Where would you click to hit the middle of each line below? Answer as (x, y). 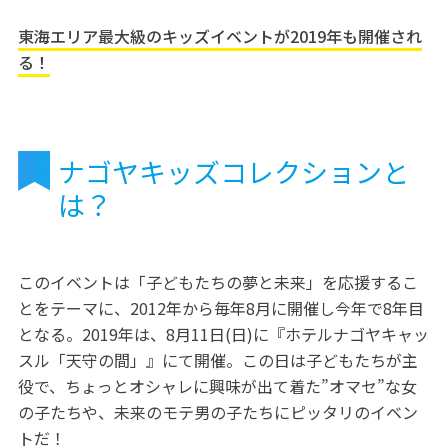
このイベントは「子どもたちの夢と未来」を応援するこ (217, 282)
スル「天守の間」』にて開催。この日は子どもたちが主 (217, 360)
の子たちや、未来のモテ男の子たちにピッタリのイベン (217, 412)
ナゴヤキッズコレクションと (233, 172)
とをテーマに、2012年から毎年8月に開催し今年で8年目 (220, 308)
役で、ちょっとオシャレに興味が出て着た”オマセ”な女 (217, 386)
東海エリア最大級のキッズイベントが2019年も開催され (219, 36)
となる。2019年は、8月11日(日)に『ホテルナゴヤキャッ (223, 334)
